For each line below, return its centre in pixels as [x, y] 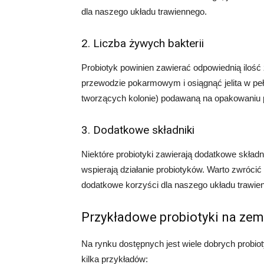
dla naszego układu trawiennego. [144, 11]
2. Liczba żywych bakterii [143, 43]
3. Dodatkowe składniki [138, 130]
